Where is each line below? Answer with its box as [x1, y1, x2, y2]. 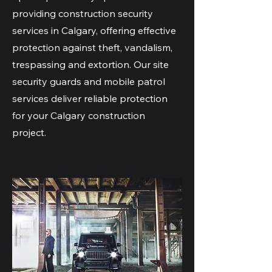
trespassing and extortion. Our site [12, 58, 169, 70]
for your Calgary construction [12, 109, 145, 121]
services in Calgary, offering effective [12, 24, 176, 36]
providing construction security [12, 7, 153, 19]
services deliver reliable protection [12, 92, 168, 104]
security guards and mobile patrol [12, 75, 165, 87]
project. [12, 126, 49, 138]
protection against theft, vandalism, [12, 41, 172, 53]
